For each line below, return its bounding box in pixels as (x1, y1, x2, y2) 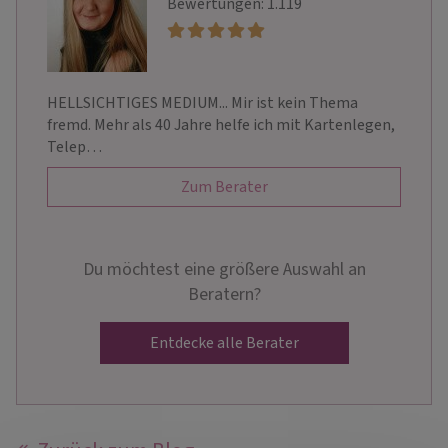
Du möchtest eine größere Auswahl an (82, 257, 366, 283)
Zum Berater (180, 176, 268, 199)
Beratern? (187, 282, 261, 308)
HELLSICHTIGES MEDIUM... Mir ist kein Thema (47, 92, 358, 115)
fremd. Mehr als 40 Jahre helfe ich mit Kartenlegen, (47, 114, 395, 137)
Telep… (47, 136, 102, 159)
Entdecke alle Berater (149, 332, 299, 355)
